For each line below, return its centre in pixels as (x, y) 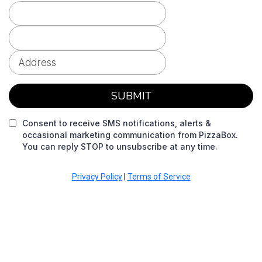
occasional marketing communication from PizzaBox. (130, 135)
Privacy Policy (97, 177)
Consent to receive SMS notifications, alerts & (117, 123)
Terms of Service (159, 177)
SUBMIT (131, 96)
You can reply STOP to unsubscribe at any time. (120, 146)
